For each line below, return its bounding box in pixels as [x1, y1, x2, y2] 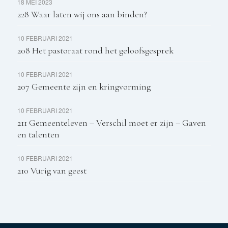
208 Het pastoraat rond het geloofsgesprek [17, 44, 174, 56]
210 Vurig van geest [17, 164, 87, 176]
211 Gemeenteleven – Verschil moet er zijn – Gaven [17, 117, 206, 128]
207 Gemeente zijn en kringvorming [17, 80, 151, 92]
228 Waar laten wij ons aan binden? [17, 8, 147, 20]
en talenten [17, 128, 60, 140]
